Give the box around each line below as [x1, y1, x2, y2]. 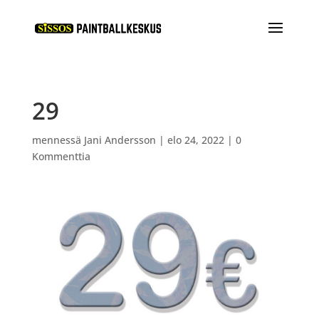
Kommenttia [31, 150, 90, 163]
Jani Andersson [83, 133, 156, 147]
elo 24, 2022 [167, 133, 224, 147]
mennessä [31, 133, 84, 147]
